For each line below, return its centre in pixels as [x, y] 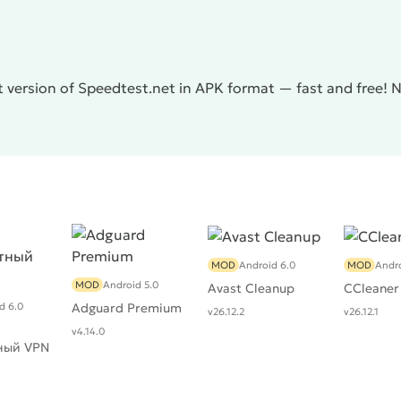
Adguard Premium [127, 308]
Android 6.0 [267, 265]
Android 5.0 [131, 285]
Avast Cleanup [251, 289]
